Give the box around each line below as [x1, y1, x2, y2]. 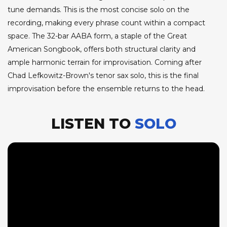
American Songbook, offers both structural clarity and [8, 44, 196, 54]
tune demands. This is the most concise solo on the [8, 5, 190, 14]
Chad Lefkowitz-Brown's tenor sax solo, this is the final [8, 70, 199, 80]
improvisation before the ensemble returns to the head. [8, 84, 205, 93]
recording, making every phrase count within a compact [8, 18, 205, 27]
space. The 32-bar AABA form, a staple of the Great [8, 31, 187, 41]
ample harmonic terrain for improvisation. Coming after [8, 57, 202, 67]
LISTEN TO [51, 115, 135, 132]
